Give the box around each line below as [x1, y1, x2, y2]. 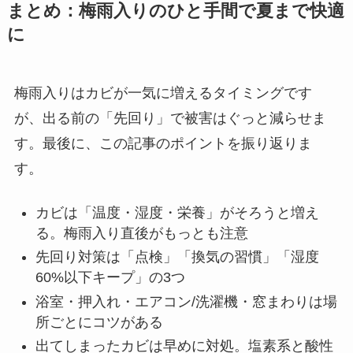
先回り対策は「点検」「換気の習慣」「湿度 [35, 249, 319, 266]
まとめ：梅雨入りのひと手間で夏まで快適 [6, 2, 344, 21]
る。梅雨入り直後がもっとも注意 [35, 225, 248, 241]
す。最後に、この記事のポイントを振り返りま [13, 136, 312, 152]
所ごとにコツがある [35, 314, 163, 330]
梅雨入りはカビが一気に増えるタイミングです [13, 85, 312, 102]
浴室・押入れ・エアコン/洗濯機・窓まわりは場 [35, 293, 337, 310]
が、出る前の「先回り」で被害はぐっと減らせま [13, 110, 326, 127]
